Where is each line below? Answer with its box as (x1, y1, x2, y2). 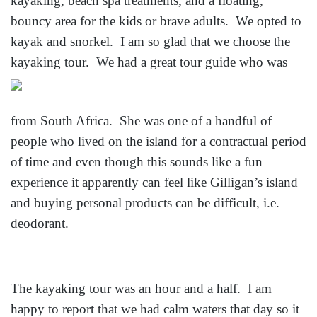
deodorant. (11, 215, 69, 231)
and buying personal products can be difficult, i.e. (11, 195, 279, 210)
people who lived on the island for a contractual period (11, 133, 306, 149)
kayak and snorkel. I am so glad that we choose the (11, 34, 290, 50)
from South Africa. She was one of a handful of (11, 113, 272, 128)
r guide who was (197, 54, 287, 70)
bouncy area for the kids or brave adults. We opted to (11, 13, 301, 29)
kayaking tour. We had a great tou (11, 54, 197, 70)
